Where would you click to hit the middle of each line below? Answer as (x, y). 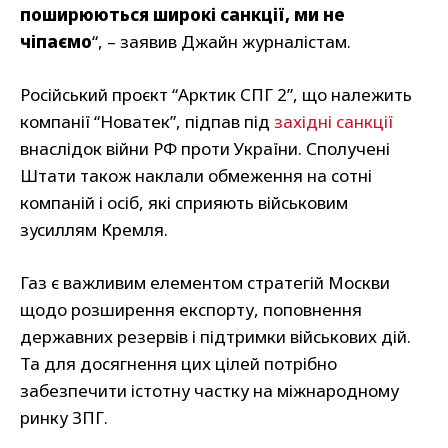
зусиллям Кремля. (94, 230)
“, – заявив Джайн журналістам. (221, 42)
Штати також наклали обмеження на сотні (196, 176)
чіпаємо (56, 42)
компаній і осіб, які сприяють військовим (184, 203)
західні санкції (333, 122)
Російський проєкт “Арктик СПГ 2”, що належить (216, 95)
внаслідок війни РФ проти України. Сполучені (205, 149)
